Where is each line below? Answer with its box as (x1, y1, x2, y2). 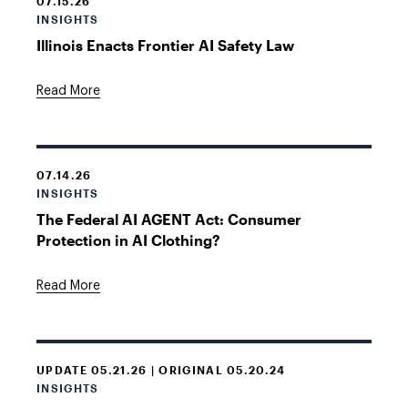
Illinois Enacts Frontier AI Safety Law (36, 36, 294, 54)
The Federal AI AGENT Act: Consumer (36, 210, 301, 228)
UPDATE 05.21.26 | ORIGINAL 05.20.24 (36, 363, 286, 376)
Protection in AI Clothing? (36, 231, 220, 249)
